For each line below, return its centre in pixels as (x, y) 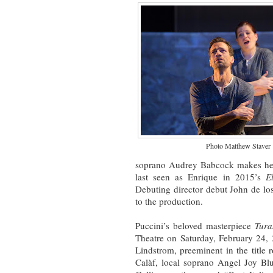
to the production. (171, 201)
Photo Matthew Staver (238, 145)
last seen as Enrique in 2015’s (200, 176)
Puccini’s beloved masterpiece (195, 225)
